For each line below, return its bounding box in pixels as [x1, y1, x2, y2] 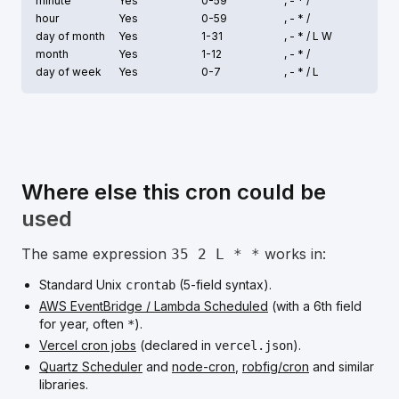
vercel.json [215, 338, 293, 353]
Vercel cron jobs [39, 338, 136, 353]
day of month [36, 29, 105, 43]
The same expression [21, 245, 167, 263]
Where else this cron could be [21, 179, 326, 205]
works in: [260, 245, 326, 263]
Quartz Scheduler [39, 359, 142, 374]
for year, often [39, 316, 127, 331]
